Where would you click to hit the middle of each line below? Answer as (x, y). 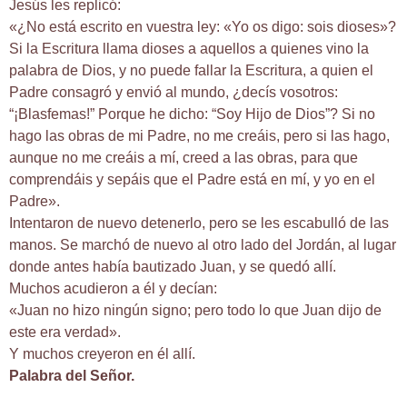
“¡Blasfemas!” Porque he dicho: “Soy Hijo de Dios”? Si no (192, 114)
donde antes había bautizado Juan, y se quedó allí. (173, 267)
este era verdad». (65, 333)
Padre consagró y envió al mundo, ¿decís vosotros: (174, 93)
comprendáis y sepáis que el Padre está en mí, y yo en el (192, 180)
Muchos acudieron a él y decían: (113, 289)
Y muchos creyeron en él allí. (102, 354)
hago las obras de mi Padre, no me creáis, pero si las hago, (199, 136)
